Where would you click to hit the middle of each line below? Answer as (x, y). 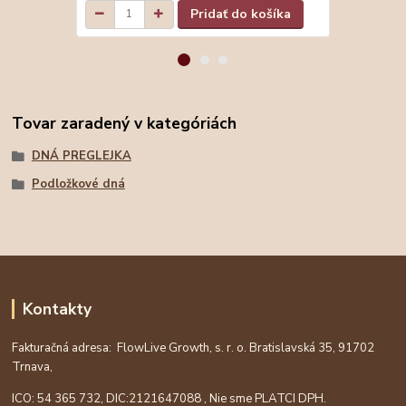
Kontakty (57, 309)
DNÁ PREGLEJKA (81, 155)
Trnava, (37, 367)
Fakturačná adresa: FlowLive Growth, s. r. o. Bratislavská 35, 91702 (193, 348)
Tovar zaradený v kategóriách (125, 124)
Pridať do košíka (241, 14)
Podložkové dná (78, 184)
